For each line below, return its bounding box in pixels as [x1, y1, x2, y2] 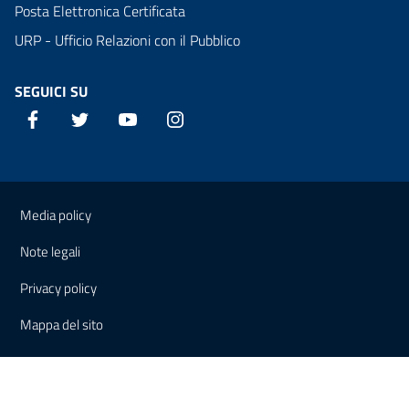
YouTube [138, 108, 185, 131]
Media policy [20, 204, 91, 226]
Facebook [43, 108, 100, 131]
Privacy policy [20, 278, 97, 299]
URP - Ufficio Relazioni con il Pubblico [15, 29, 240, 52]
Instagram [185, 108, 247, 131]
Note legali [20, 241, 80, 263]
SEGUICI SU [15, 80, 88, 103]
